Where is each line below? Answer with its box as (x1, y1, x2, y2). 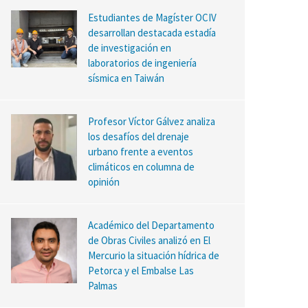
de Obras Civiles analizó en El (87, 233, 210, 247)
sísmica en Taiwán (87, 71, 164, 85)
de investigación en (87, 41, 171, 54)
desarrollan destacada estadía (87, 25, 216, 39)
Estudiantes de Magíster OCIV (87, 10, 217, 24)
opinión (87, 175, 120, 188)
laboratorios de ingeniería (87, 56, 197, 69)
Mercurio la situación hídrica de (87, 248, 219, 262)
